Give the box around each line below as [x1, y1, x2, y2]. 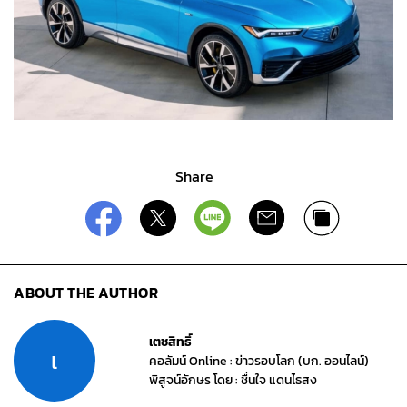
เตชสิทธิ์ [149, 332, 193, 352]
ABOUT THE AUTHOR [14, 282, 158, 304]
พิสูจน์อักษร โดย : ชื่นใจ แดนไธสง [149, 370, 318, 390]
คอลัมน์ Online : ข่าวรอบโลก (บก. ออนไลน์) [149, 351, 370, 371]
